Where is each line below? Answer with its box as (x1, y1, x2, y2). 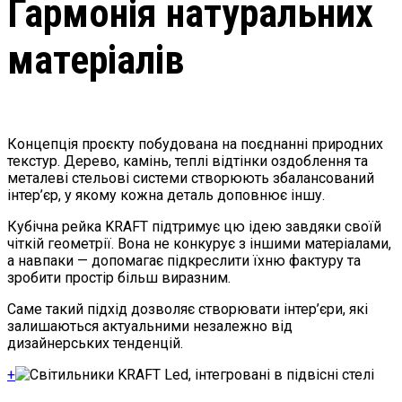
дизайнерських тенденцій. (7, 335, 183, 353)
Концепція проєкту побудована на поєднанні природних (7, 135, 383, 153)
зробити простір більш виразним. (7, 269, 231, 287)
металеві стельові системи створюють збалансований (7, 170, 374, 188)
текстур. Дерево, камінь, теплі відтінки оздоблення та (7, 153, 368, 170)
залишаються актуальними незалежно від (7, 318, 293, 336)
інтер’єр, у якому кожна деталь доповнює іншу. (7, 187, 325, 205)
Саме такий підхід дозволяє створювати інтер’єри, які (7, 301, 368, 319)
